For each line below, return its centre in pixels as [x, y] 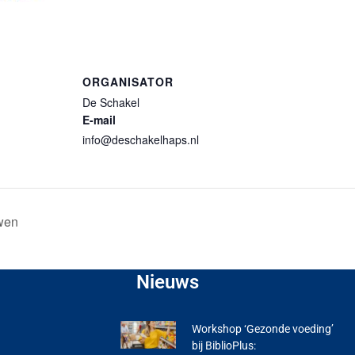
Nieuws [168, 282]
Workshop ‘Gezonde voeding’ [263, 329]
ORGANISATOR [128, 82]
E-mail [99, 120]
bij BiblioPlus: [224, 346]
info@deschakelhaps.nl [141, 140]
